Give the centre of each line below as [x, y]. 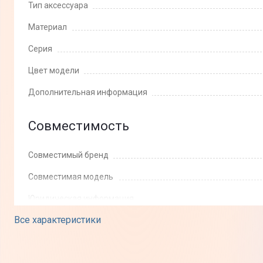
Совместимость [79, 126]
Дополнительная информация [88, 92]
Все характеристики [58, 220]
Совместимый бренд [68, 155]
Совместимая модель [71, 177]
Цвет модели [54, 71]
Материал [48, 27]
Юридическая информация [81, 199]
